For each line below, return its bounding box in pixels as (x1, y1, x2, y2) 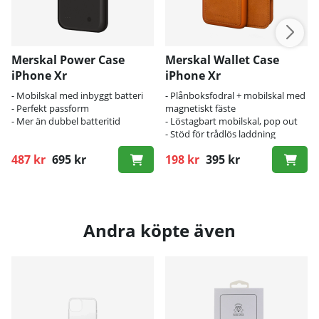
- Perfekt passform (11, 101, 89, 115)
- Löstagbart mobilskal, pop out (165, 114, 298, 127)
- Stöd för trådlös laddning (165, 127, 276, 140)
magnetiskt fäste (165, 101, 236, 115)
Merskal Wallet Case (165, 51, 279, 68)
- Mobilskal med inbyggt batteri (11, 88, 143, 102)
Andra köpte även (83, 218, 236, 242)
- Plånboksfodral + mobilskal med (165, 88, 305, 102)
